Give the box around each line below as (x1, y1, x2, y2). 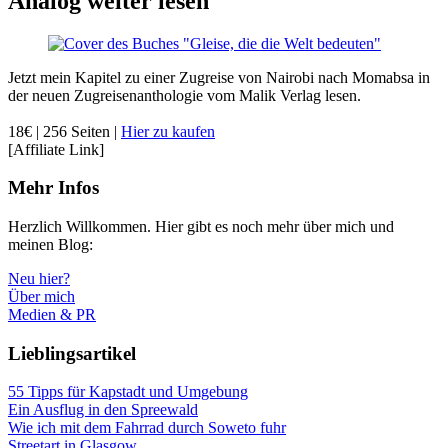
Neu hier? (8, 269, 70, 287)
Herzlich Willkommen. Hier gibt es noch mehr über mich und (8, 217, 394, 235)
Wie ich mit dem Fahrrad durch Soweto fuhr (8, 419, 286, 437)
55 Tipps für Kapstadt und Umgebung (8, 383, 248, 401)
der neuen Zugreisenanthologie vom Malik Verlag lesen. (8, 86, 361, 104)
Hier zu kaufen (121, 122, 215, 140)
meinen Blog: (8, 235, 93, 253)
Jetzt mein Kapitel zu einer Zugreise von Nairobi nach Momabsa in (8, 68, 430, 86)
